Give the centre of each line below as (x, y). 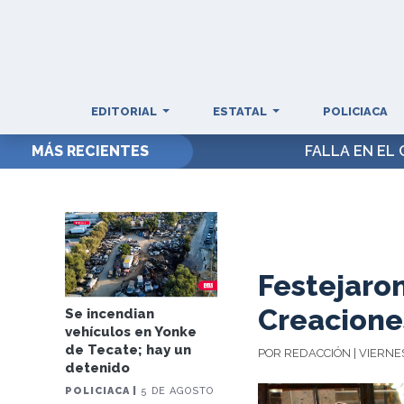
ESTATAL (241, 111)
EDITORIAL (126, 111)
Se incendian (110, 314)
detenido (98, 368)
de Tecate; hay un (129, 350)
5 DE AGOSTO (176, 391)
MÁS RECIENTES (90, 151)
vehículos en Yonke (131, 332)
